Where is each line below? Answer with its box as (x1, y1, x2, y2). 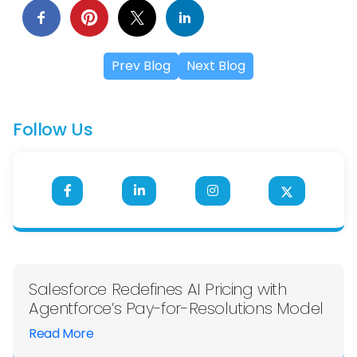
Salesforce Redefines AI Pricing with (29, 278, 287, 301)
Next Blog (186, 57, 245, 76)
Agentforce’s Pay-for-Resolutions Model (29, 297, 324, 320)
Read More (29, 324, 94, 343)
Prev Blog (112, 57, 171, 76)
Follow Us (13, 117, 93, 143)
